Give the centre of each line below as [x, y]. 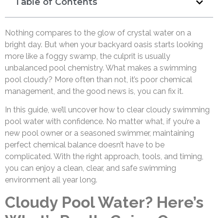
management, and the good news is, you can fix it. [94, 91]
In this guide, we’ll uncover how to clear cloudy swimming [107, 110]
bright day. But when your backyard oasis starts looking [104, 45]
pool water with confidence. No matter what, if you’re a [102, 122]
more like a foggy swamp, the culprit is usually [88, 56]
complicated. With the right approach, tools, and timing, [104, 157]
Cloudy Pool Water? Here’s [104, 202]
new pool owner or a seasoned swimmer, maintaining [100, 133]
